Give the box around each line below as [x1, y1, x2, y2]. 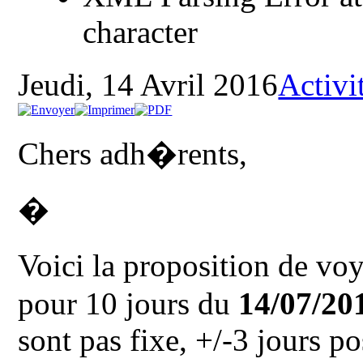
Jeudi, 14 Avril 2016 [18, 66, 279, 102]
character [83, 14, 199, 49]
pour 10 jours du [18, 285, 239, 321]
